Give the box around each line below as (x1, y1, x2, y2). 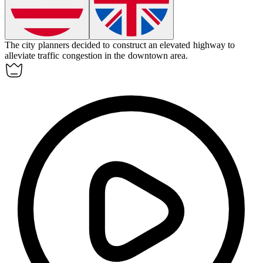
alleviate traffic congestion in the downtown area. (5, 50, 188, 61)
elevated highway (160, 40, 225, 50)
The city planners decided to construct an (5, 40, 160, 50)
